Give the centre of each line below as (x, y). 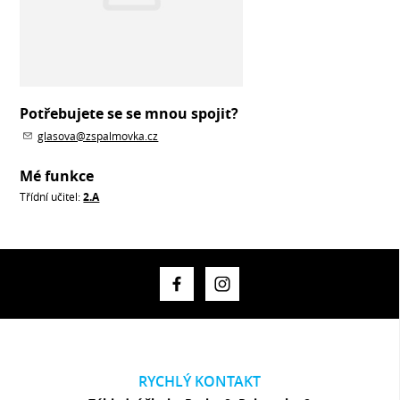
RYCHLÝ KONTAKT (199, 381)
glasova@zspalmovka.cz (98, 136)
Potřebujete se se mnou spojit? (129, 113)
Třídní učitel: (52, 196)
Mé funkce (57, 176)
